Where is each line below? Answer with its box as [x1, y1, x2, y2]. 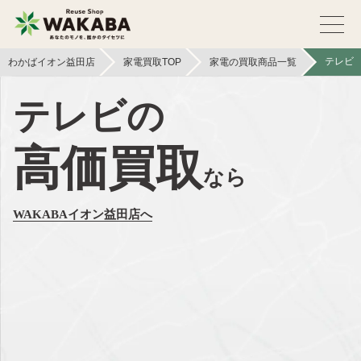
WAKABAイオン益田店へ [13, 208, 152, 221]
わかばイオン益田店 [8, 56, 95, 68]
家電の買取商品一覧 [210, 56, 297, 68]
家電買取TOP [123, 56, 181, 68]
